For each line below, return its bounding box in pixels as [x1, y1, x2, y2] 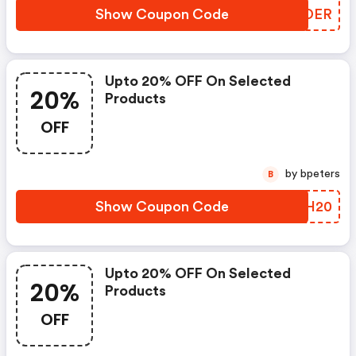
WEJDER [272, 7, 332, 21]
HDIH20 [277, 199, 332, 214]
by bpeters [300, 168, 340, 180]
